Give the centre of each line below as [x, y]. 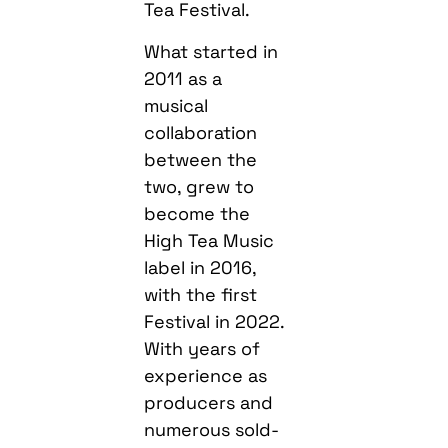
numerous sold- [212, 429]
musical [176, 105]
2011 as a [183, 78]
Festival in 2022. [214, 321]
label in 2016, [200, 267]
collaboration [201, 132]
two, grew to [199, 186]
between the [201, 159]
